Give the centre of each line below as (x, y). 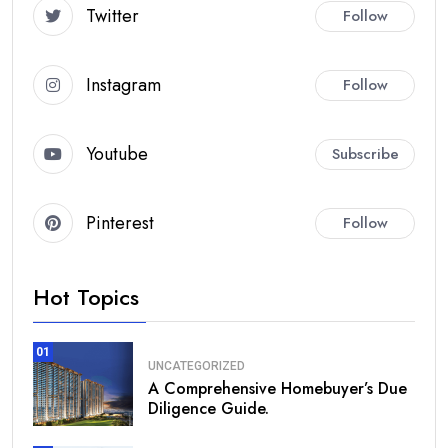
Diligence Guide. (208, 408)
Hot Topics (86, 297)
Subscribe (365, 153)
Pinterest (120, 222)
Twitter (112, 15)
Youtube (117, 153)
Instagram (123, 84)
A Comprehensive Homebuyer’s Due (277, 388)
